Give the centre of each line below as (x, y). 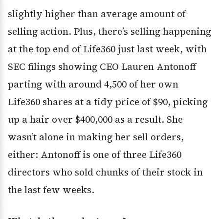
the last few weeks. (51, 189)
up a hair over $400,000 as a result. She (95, 119)
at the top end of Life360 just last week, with (107, 49)
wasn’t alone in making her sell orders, (96, 137)
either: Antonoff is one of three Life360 (95, 154)
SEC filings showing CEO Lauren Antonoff (102, 66)
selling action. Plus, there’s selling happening (109, 31)
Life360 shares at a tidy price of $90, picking (108, 101)
